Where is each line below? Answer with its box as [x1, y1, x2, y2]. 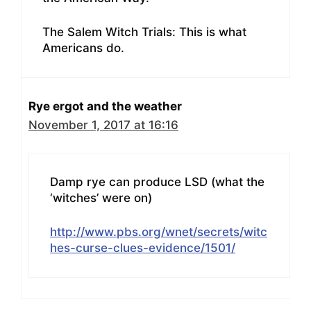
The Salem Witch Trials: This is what [42, 24, 246, 39]
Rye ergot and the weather [28, 99, 182, 113]
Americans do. [42, 40, 124, 55]
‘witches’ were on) [50, 191, 152, 205]
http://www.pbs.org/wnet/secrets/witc [50, 224, 267, 239]
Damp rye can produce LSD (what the [50, 175, 264, 190]
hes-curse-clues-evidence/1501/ [50, 240, 235, 255]
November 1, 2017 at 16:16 [28, 117, 178, 132]
